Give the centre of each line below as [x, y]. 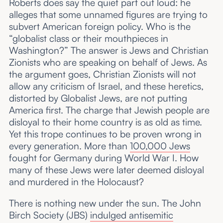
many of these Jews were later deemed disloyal [106, 170]
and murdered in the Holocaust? [76, 182]
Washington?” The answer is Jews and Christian [109, 51]
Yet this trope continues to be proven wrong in [105, 134]
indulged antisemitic [131, 215]
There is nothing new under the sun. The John [105, 203]
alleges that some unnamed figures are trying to [108, 15]
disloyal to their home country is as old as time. [105, 122]
